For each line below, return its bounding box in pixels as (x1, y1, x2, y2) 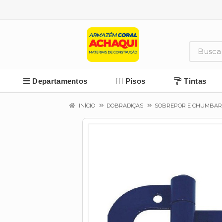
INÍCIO (77, 102, 95, 109)
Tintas (184, 76, 207, 85)
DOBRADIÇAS (107, 102, 143, 109)
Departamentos (32, 76, 88, 85)
